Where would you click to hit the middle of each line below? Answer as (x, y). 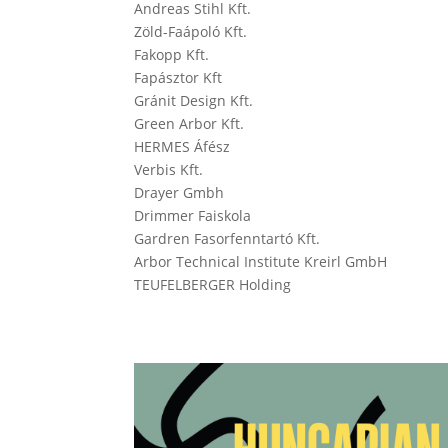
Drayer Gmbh (179, 193)
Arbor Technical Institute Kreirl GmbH (261, 262)
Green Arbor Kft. (189, 124)
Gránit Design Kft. (194, 101)
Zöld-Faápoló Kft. (191, 32)
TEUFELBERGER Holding (213, 285)
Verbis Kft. (169, 170)
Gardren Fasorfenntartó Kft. (227, 239)
